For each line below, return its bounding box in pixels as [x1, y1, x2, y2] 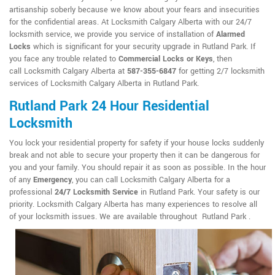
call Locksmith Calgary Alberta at [9, 65, 127, 77]
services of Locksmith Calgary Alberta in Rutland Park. [9, 77, 199, 89]
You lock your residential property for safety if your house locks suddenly [9, 137, 264, 149]
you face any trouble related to [9, 53, 118, 64]
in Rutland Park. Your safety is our [138, 186, 260, 198]
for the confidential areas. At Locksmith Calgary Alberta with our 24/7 [9, 16, 252, 28]
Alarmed [216, 28, 245, 40]
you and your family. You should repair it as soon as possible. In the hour [9, 161, 266, 173]
